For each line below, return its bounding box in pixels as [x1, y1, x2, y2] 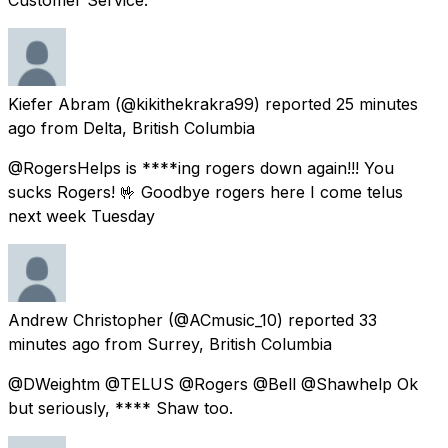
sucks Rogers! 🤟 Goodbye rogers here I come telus [8, 181, 403, 202]
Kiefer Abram [8, 93, 110, 114]
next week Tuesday [8, 205, 155, 226]
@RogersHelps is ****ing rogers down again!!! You [8, 157, 394, 178]
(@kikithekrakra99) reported [115, 93, 331, 114]
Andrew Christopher [8, 309, 163, 330]
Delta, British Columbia [83, 117, 255, 138]
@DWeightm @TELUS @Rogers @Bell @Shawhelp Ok [8, 373, 418, 394]
